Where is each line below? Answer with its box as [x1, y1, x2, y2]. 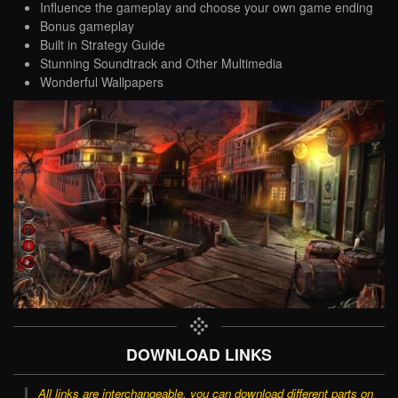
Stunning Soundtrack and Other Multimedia [40, 53, 283, 72]
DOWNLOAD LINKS [126, 342, 272, 365]
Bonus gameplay [40, 16, 134, 35]
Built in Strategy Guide [40, 35, 165, 53]
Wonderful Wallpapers [40, 72, 163, 91]
